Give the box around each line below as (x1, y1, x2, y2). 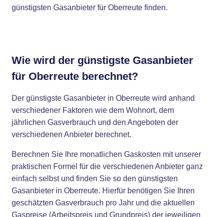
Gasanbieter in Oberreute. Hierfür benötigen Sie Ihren (12, 186, 195, 195)
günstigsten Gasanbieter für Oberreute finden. (12, 3, 168, 12)
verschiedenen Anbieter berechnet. (12, 130, 131, 139)
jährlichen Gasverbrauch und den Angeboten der (12, 118, 178, 126)
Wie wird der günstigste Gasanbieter (12, 54, 193, 66)
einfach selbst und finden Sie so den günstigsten (12, 174, 178, 183)
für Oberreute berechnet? (12, 70, 138, 82)
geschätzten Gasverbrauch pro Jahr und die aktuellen (12, 199, 195, 207)
